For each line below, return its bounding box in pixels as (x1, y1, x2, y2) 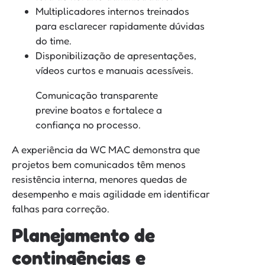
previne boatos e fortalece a (35, 104, 162, 117)
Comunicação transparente (35, 89, 158, 102)
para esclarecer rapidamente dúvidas (35, 20, 205, 33)
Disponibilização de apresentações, (35, 49, 196, 62)
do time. (35, 34, 72, 47)
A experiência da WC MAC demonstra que (12, 143, 200, 156)
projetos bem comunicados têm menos (12, 158, 186, 171)
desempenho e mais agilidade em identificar (12, 188, 210, 201)
